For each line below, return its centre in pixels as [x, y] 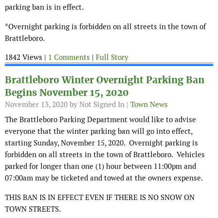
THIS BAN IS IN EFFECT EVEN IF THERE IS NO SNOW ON [100, 198]
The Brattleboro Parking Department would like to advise [100, 120]
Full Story [112, 57]
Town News [149, 105]
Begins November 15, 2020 [67, 93]
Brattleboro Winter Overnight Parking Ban [105, 80]
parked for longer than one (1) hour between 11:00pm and [100, 166]
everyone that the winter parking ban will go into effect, [99, 131]
